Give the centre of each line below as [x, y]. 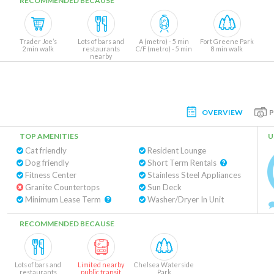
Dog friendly [46, 163]
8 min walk [227, 49]
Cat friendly [45, 150]
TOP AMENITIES [49, 136]
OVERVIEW [222, 112]
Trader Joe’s [38, 41]
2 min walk [38, 49]
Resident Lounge [176, 150]
